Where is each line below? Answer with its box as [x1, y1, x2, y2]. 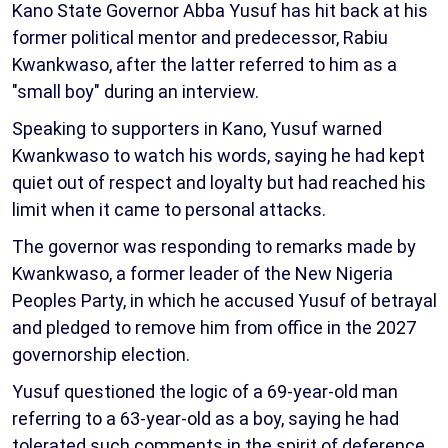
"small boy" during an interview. [12, 80, 259, 102]
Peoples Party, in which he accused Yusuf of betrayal [12, 289, 437, 311]
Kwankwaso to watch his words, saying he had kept [12, 144, 425, 166]
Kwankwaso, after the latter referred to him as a [12, 53, 397, 75]
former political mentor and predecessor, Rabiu [12, 26, 388, 48]
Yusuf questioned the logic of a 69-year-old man [12, 380, 398, 402]
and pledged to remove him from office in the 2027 [12, 316, 416, 338]
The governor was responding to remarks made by [12, 235, 416, 257]
